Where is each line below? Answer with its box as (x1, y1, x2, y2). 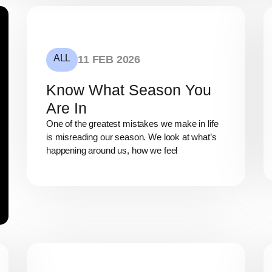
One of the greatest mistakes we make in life (46, 118, 219, 129)
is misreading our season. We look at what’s (46, 132, 217, 143)
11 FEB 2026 (78, 53, 141, 66)
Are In (46, 100, 87, 117)
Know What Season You (46, 81, 211, 99)
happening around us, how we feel (46, 145, 178, 156)
